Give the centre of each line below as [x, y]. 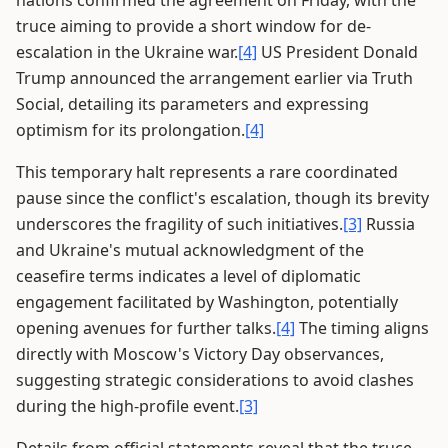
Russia [388, 224]
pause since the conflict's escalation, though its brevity [222, 198]
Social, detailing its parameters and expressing [192, 104]
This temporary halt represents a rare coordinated [207, 172]
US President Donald [337, 52]
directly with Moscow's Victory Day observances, [200, 354]
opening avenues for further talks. [146, 328]
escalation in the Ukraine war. [127, 52]
